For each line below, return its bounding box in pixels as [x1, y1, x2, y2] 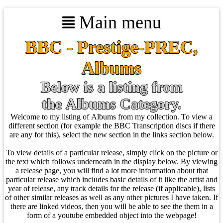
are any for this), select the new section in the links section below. [9, 130, 214, 139]
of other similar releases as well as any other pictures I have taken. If [5, 193, 218, 202]
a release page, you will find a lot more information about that [15, 166, 208, 175]
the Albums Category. [41, 96, 182, 112]
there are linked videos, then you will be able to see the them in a [10, 202, 213, 211]
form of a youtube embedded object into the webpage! [26, 211, 197, 220]
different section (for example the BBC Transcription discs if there [8, 121, 215, 130]
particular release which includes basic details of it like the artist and [5, 175, 218, 184]
